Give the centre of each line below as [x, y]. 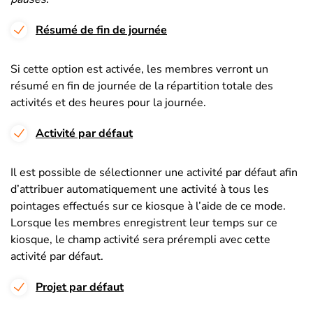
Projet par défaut [80, 287]
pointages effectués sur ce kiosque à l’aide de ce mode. [148, 206]
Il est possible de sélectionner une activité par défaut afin [154, 173]
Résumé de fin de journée [101, 30]
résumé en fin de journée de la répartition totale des [142, 86]
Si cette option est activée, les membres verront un [139, 70]
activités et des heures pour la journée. [108, 103]
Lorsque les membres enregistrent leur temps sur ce [144, 223]
